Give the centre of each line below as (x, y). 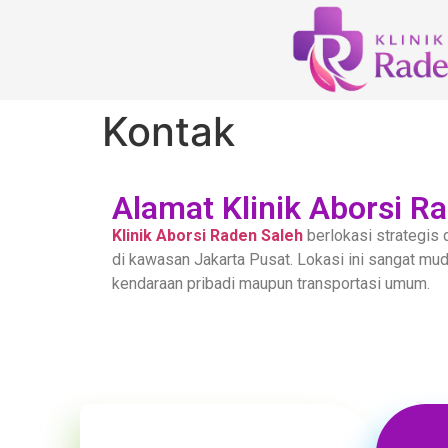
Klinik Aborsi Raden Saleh (207, 235)
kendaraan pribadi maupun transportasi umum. (271, 283)
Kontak (168, 131)
